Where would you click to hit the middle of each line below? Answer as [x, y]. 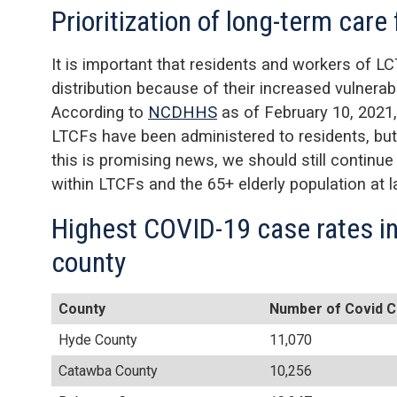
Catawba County [109, 371]
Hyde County [98, 340]
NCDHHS [183, 112]
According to [100, 112]
